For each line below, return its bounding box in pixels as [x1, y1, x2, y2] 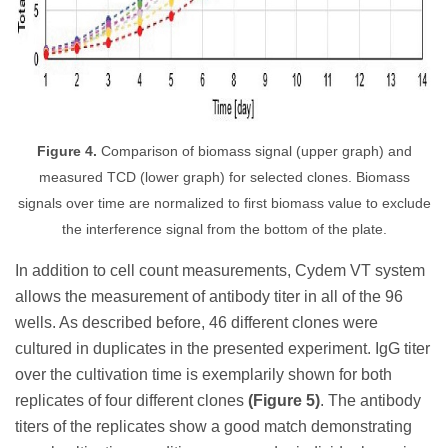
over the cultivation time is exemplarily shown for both [15, 365, 392, 383]
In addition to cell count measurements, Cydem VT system [15, 261, 425, 279]
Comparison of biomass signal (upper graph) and [100, 143, 412, 159]
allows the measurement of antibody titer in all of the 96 [15, 287, 403, 305]
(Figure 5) [248, 391, 320, 409]
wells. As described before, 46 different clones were [15, 313, 378, 331]
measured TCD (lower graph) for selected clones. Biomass [38, 169, 410, 185]
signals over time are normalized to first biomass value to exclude [17, 195, 431, 211]
